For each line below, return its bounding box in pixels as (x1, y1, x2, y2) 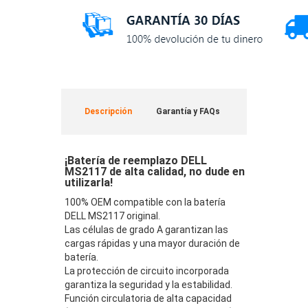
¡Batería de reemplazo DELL (65, 153, 207, 167)
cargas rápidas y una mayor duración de (65, 237, 240, 249)
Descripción (85, 106, 132, 116)
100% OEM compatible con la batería (65, 196, 225, 208)
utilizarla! (65, 175, 113, 189)
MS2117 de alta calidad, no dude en (65, 164, 245, 178)
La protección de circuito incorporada (65, 265, 229, 276)
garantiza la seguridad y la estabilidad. (65, 278, 232, 290)
